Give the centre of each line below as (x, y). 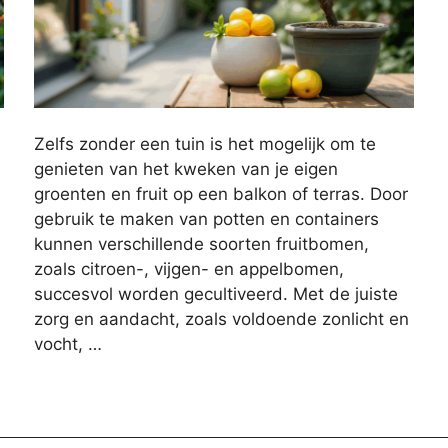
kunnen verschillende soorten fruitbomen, (201, 244)
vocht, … (67, 344)
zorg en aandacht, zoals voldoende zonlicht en (221, 319)
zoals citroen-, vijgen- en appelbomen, (188, 269)
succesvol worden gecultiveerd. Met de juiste (215, 294)
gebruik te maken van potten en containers (206, 219)
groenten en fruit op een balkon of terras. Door (220, 194)
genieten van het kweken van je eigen (185, 169)
